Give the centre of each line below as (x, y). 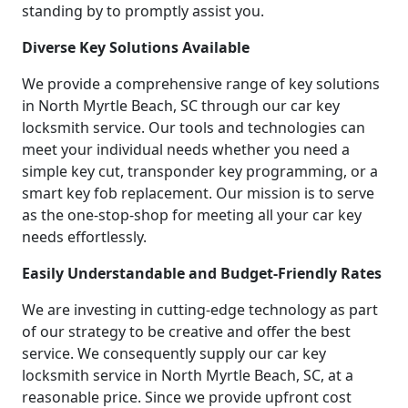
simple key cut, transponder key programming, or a (200, 171)
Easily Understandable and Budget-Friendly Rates (202, 273)
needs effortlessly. (84, 236)
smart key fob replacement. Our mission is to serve (198, 193)
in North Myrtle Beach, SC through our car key (181, 105)
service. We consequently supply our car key (174, 353)
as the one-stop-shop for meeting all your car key (192, 214)
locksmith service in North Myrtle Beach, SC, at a (188, 375)
